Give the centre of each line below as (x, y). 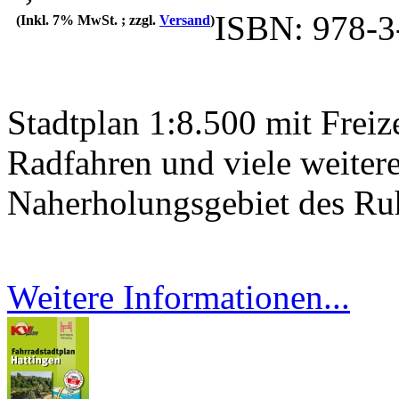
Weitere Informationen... (179, 297)
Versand (185, 20)
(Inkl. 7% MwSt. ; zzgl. (88, 20)
